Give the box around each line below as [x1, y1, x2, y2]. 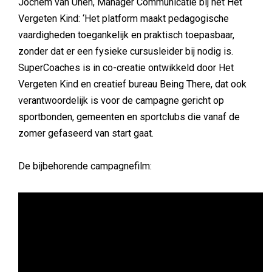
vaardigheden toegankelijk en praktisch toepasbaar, [18, 29, 234, 41]
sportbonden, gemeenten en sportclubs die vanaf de [18, 111, 240, 123]
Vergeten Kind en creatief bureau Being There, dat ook [18, 78, 246, 90]
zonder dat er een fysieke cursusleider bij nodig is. [18, 46, 233, 58]
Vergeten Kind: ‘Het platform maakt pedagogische [18, 13, 229, 25]
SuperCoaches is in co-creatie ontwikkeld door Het [18, 62, 234, 74]
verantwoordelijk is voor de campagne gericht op [18, 95, 224, 107]
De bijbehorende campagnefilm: [18, 160, 152, 172]
